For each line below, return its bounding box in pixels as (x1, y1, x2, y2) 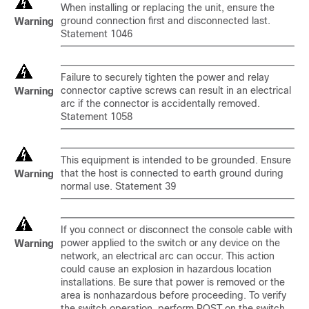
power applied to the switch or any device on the (61, 237, 280, 248)
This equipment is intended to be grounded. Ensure (61, 154, 291, 166)
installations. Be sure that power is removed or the (61, 277, 285, 288)
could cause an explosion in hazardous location (61, 263, 272, 275)
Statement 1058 (61, 111, 132, 122)
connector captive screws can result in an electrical (61, 85, 291, 96)
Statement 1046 (61, 28, 132, 39)
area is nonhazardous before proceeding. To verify (61, 290, 286, 301)
